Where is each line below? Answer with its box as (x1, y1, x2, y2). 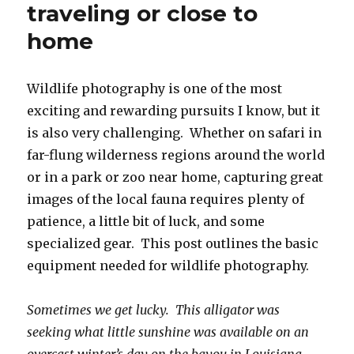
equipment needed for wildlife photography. (27, 257, 310, 273)
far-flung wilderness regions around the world (27, 146, 326, 163)
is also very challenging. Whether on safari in (27, 124, 322, 141)
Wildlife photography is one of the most (27, 80, 283, 96)
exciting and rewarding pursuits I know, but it (27, 102, 321, 119)
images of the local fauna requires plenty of (27, 190, 305, 207)
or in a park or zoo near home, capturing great (27, 168, 324, 185)
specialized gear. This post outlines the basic (27, 235, 319, 251)
